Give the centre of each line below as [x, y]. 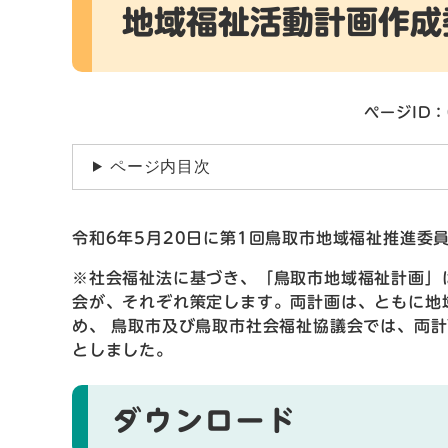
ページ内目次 [160, 166]
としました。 [122, 349]
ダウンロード [205, 420]
